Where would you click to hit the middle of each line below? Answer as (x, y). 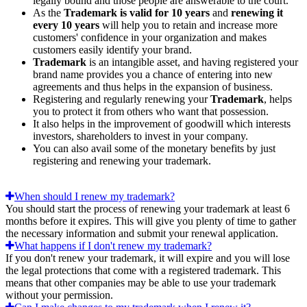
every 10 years (67, 25)
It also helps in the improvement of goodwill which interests (162, 124)
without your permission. (59, 295)
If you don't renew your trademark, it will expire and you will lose (148, 258)
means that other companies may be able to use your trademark (141, 283)
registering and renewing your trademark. (122, 161)
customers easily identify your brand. (112, 50)
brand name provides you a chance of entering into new (153, 75)
